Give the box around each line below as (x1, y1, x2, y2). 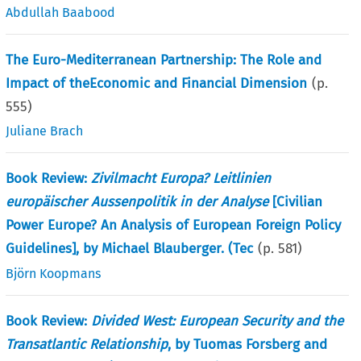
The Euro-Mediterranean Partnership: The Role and (6, 51, 322, 68)
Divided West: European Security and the (91, 312, 344, 330)
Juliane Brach (6, 122, 84, 139)
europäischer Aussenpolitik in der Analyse (6, 193, 269, 210)
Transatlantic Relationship (6, 335, 168, 353)
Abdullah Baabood (6, 4, 116, 20)
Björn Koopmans (6, 265, 102, 281)
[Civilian (268, 193, 323, 210)
